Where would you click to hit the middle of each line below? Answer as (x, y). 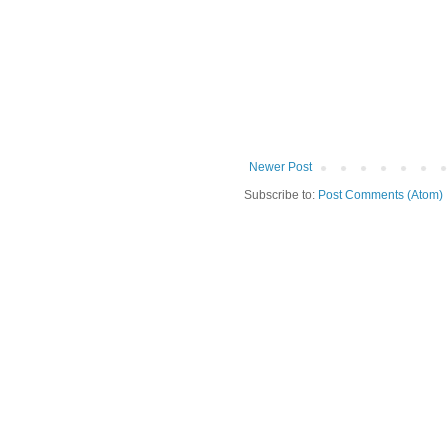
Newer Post (280, 166)
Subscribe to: (281, 194)
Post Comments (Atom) (380, 194)
